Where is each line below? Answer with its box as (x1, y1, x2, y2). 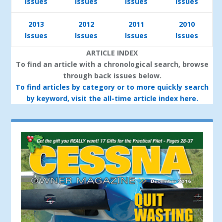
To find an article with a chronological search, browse (15, 59, 209, 69)
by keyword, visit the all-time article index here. (26, 94, 198, 104)
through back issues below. (62, 71, 162, 81)
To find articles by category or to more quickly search (15, 82, 209, 92)
